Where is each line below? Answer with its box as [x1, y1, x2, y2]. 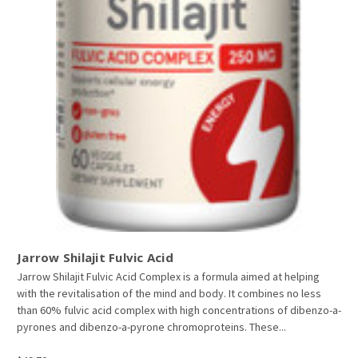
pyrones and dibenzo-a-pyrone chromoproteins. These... [17, 320, 286, 334]
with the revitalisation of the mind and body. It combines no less [17, 286, 321, 300]
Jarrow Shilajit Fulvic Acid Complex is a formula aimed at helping [17, 269, 320, 284]
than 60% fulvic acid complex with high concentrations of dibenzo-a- [17, 303, 341, 317]
